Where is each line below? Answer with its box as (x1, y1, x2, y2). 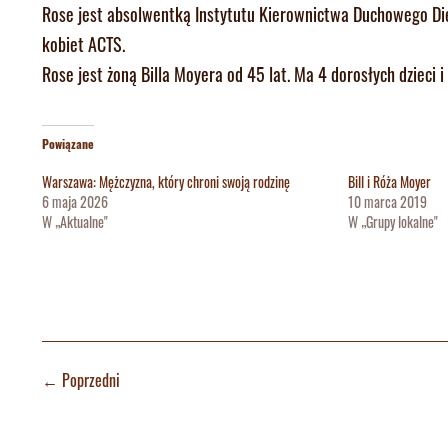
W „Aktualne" (42, 210, 108, 232)
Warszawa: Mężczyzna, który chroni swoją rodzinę (42, 170, 290, 192)
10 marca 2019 (348, 190, 428, 212)
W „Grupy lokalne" (348, 210, 439, 232)
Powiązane (42, 134, 94, 152)
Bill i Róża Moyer (348, 170, 432, 192)
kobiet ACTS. (42, 30, 125, 57)
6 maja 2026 (42, 190, 108, 212)
